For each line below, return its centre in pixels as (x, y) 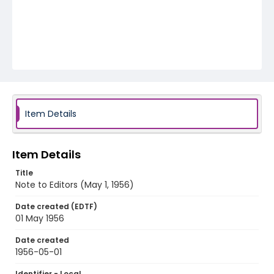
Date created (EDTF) (56, 206)
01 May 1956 (40, 218)
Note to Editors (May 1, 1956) (75, 185)
